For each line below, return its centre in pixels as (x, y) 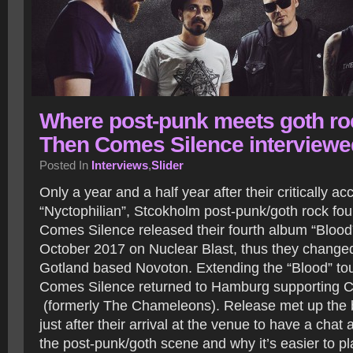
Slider (167, 165)
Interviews (120, 165)
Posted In (65, 165)
